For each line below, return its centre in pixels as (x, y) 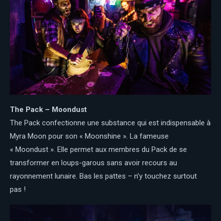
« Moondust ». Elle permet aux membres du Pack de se (98, 149)
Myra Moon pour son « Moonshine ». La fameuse (89, 136)
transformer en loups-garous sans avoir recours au (93, 163)
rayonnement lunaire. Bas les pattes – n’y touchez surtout (103, 176)
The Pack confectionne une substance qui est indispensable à (110, 123)
